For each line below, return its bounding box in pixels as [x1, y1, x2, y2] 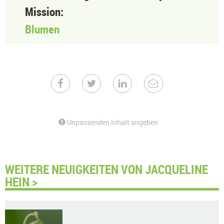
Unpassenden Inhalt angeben [65, 117, 158, 127]
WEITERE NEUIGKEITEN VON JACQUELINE [5, 160, 208, 177]
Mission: [25, 4, 63, 19]
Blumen [25, 21, 59, 37]
